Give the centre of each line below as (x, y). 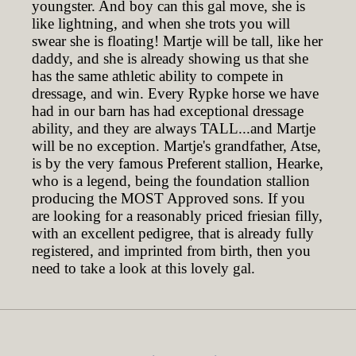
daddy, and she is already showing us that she (170, 58)
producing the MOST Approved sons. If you (168, 198)
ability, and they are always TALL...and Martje (174, 128)
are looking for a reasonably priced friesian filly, (177, 216)
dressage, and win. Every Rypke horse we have (175, 93)
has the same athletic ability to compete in (158, 76)
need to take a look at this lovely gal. (143, 268)
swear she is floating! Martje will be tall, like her (177, 41)
